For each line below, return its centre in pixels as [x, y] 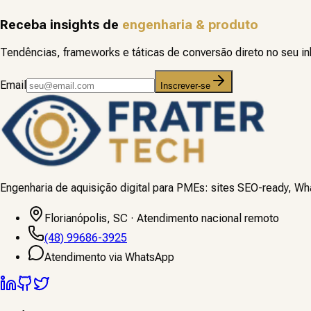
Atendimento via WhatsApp [109, 258]
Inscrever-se [185, 86]
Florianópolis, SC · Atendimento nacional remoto [162, 219]
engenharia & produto [190, 25]
